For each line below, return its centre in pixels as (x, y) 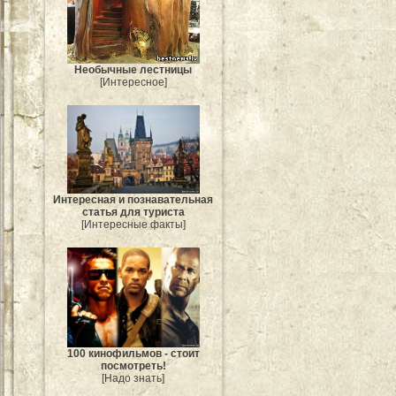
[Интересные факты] (133, 225)
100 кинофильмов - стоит (133, 353)
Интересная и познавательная (133, 200)
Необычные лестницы (133, 69)
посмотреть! (133, 366)
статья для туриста (133, 213)
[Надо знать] (133, 378)
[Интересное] (133, 82)
